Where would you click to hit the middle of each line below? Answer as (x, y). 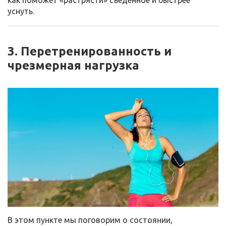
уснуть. (21, 11)
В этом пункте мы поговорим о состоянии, (90, 220)
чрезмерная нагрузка (73, 66)
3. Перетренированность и (90, 51)
